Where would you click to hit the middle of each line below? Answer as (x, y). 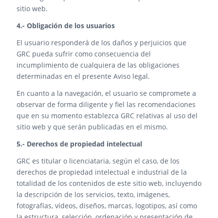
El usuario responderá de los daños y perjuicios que (101, 43)
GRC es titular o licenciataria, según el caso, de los (98, 161)
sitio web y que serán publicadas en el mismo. (92, 127)
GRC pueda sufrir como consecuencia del (83, 54)
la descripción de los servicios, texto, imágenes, (93, 194)
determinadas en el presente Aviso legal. (83, 76)
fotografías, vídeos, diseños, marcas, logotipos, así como (107, 205)
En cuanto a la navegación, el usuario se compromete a (106, 93)
